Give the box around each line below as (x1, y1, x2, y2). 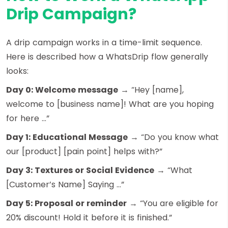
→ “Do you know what (128, 131, 219, 143)
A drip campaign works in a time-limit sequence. (6, 36, 202, 48)
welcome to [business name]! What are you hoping (6, 98, 214, 110)
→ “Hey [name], (118, 83, 184, 96)
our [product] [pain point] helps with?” (6, 145, 162, 157)
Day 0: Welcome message (6, 83, 118, 96)
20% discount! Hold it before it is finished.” (6, 211, 172, 223)
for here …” (6, 112, 49, 124)
